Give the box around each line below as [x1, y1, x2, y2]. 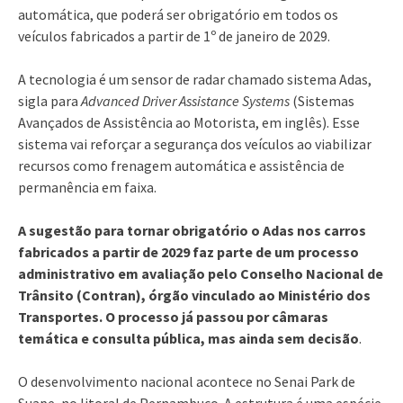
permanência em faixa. [18, 177, 157, 196]
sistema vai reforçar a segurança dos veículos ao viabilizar [18, 134, 372, 153]
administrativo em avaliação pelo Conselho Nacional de [18, 264, 383, 282]
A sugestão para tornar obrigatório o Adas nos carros [18, 220, 366, 239]
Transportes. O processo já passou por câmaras [18, 307, 328, 326]
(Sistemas [290, 91, 354, 110]
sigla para [18, 91, 81, 110]
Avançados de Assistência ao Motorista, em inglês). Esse [18, 112, 360, 131]
